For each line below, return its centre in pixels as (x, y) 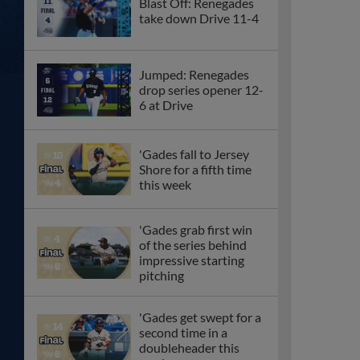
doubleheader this (189, 348)
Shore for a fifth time (195, 170)
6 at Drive (166, 105)
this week (165, 185)
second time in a (183, 333)
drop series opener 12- (201, 90)
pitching (162, 276)
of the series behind (193, 245)
